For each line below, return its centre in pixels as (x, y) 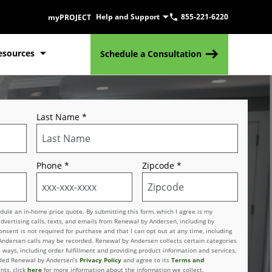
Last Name (58, 117)
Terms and (188, 260)
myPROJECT (70, 17)
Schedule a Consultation (151, 54)
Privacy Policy (100, 260)
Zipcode (158, 165)
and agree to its (146, 260)
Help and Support (128, 17)
